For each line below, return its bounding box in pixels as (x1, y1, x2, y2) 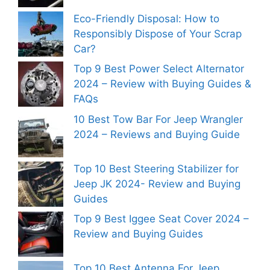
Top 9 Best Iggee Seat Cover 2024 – (74, 213, 249, 225)
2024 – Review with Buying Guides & (74, 78, 251, 90)
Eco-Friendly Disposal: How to (74, 12, 219, 25)
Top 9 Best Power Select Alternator (74, 63, 244, 75)
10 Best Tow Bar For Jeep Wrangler (74, 113, 243, 125)
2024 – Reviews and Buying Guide (74, 128, 240, 140)
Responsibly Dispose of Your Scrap (74, 27, 242, 40)
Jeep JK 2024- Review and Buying (74, 177, 240, 190)
